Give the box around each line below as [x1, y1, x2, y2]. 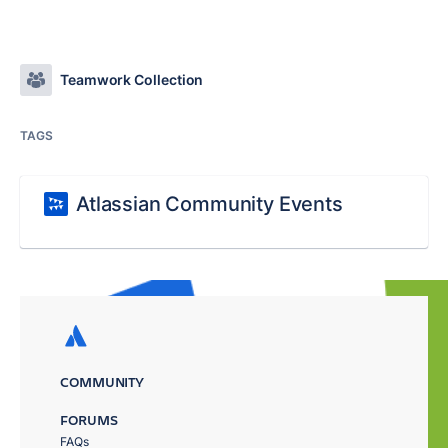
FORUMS [60, 410, 118, 429]
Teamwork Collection [60, 71, 204, 88]
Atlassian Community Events [76, 192, 343, 216]
